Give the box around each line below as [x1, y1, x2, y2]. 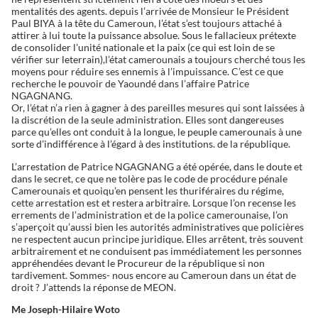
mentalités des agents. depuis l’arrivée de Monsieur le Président [11, 5, 289, 18]
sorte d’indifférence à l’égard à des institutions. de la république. [11, 138, 290, 150]
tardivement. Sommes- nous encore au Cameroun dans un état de [11, 268, 296, 281]
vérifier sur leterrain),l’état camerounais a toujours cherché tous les [11, 53, 305, 66]
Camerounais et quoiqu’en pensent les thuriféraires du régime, [11, 184, 284, 197]
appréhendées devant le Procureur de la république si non [11, 256, 265, 269]
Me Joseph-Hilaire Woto [11, 302, 120, 315]
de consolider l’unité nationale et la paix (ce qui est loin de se [11, 41, 275, 54]
